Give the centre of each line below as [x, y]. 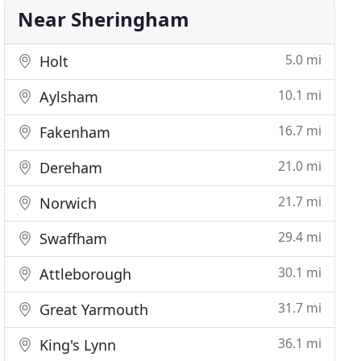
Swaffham [72, 239]
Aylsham [67, 97]
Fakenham [73, 132]
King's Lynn [76, 345]
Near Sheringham [104, 19]
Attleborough [84, 274]
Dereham [69, 168]
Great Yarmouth [92, 309]
